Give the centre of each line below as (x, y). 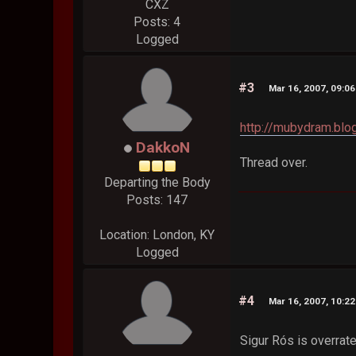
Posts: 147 (157, 200)
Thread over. (274, 163)
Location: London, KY (157, 235)
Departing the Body (157, 183)
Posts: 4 (157, 22)
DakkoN (163, 148)
